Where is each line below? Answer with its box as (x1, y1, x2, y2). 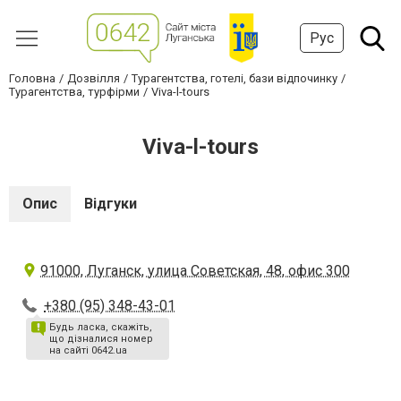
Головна (9, 72, 55, 85)
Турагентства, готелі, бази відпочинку (132, 72, 337, 85)
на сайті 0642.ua (49, 345, 127, 356)
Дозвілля (67, 72, 120, 85)
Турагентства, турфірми (9, 85, 140, 98)
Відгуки (84, 195, 137, 212)
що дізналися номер (49, 333, 153, 345)
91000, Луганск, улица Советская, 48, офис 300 (40, 262, 350, 279)
